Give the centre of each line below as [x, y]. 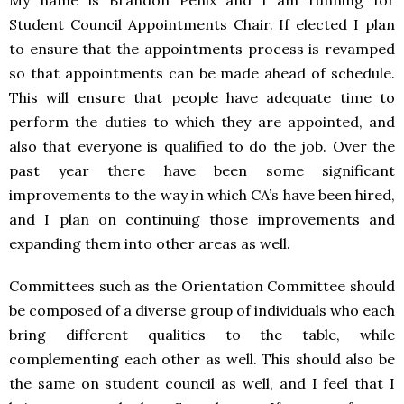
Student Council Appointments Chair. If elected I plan [202, 24]
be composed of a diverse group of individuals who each [202, 310]
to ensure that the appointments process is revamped [202, 49]
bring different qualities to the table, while [202, 335]
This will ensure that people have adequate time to [202, 97]
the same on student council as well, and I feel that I [202, 383]
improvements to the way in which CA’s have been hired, [202, 195]
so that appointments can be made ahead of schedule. [202, 73]
